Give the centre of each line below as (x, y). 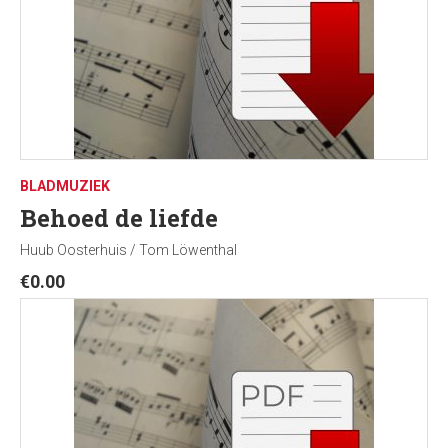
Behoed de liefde (119, 218)
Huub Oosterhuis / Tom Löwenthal (128, 250)
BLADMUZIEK (65, 186)
